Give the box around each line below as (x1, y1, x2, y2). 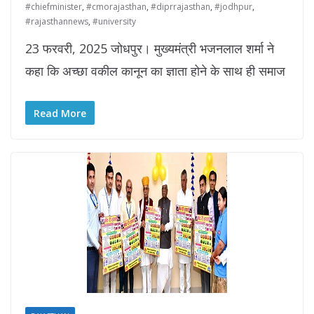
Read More (34, 107, 86, 121)
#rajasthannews (25, 15, 88, 28)
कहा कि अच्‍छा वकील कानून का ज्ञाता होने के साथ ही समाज (25, 62, 285, 80)
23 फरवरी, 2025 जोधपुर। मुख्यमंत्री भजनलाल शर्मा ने (25, 40, 274, 57)
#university (93, 15, 136, 28)
